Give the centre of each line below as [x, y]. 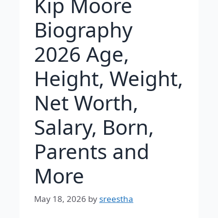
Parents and [92, 151]
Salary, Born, [94, 127]
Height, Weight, [109, 78]
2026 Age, [82, 54]
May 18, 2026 [60, 199]
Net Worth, [86, 102]
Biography [83, 29]
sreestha [116, 199]
